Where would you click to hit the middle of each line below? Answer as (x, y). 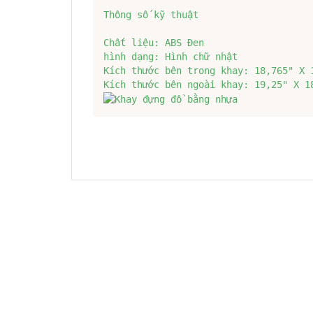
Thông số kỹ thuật (151, 14)
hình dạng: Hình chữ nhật (170, 56)
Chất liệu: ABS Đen (154, 42)
